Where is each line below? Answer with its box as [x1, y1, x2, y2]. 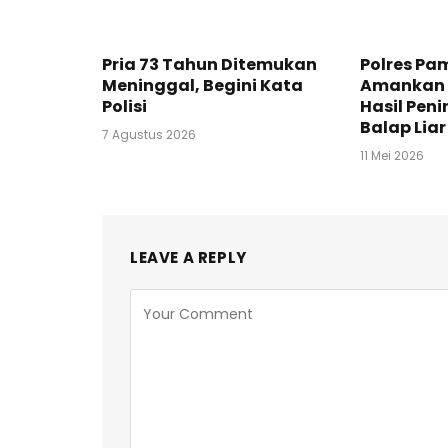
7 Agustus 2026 [102, 126, 196, 144]
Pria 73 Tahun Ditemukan [102, 53, 317, 77]
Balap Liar [360, 116, 446, 140]
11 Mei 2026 [360, 147, 424, 165]
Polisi [102, 95, 147, 119]
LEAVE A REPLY [130, 247, 247, 269]
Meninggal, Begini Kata [102, 74, 303, 98]
